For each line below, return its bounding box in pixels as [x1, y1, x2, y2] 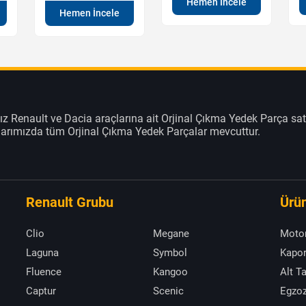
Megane [153, 227, 189, 240]
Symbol [153, 247, 187, 260]
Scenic [153, 285, 184, 298]
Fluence [26, 266, 61, 279]
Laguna [26, 247, 59, 260]
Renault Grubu [26, 194, 113, 211]
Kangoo [153, 266, 188, 279]
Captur [26, 285, 56, 298]
